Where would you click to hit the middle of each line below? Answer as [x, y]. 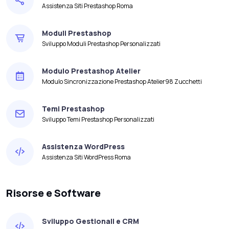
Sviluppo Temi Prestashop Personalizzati [98, 120]
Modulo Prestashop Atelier [91, 71]
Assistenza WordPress [83, 147]
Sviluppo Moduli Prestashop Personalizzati [101, 44]
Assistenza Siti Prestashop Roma [87, 6]
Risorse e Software [53, 193]
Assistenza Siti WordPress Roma [86, 157]
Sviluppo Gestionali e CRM [90, 221]
